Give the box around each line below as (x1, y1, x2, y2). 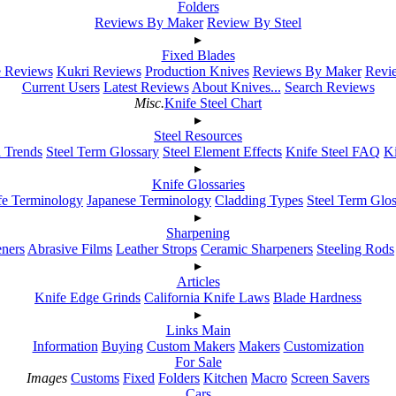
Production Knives (144, 63, 249, 79)
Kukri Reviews (56, 63, 141, 79)
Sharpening (166, 225, 230, 240)
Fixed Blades (161, 47, 235, 63)
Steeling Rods (316, 240, 394, 256)
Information (32, 338, 98, 354)
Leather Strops (116, 240, 197, 256)
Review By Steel (207, 14, 301, 30)
